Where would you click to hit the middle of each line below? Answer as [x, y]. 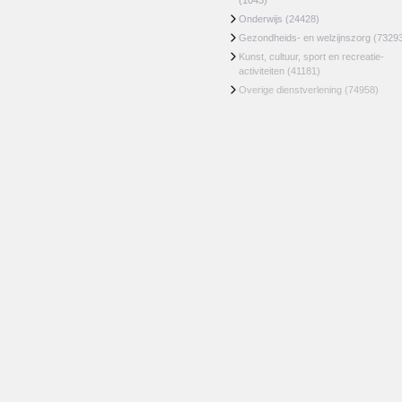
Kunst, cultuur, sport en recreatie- [311, 57]
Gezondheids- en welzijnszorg [305, 38]
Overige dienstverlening [290, 90]
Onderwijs [261, 19]
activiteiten [262, 71]
